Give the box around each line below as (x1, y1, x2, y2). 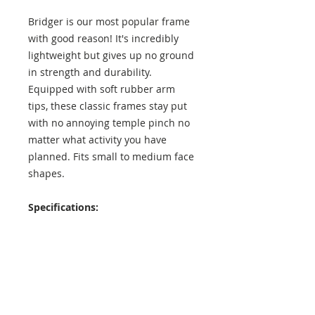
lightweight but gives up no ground (28, 48, 194, 62)
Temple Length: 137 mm (28, 267, 144, 281)
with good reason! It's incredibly (28, 31, 179, 45)
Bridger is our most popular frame (28, 14, 190, 28)
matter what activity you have (28, 132, 167, 146)
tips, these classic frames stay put (28, 98, 187, 112)
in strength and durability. (28, 65, 152, 79)
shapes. (28, 166, 65, 180)
